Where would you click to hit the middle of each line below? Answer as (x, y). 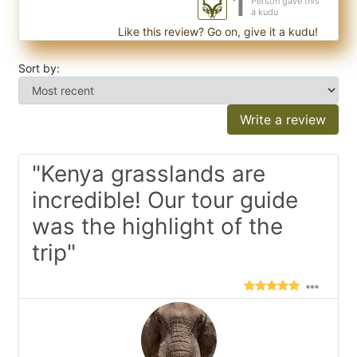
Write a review (283, 120)
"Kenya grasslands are (149, 174)
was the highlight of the (157, 227)
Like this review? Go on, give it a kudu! (216, 32)
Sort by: (39, 69)
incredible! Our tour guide (165, 200)
